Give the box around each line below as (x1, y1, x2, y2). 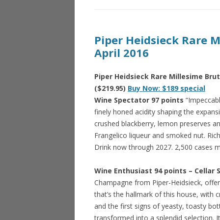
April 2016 (94, 45, 149, 60)
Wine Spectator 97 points (94, 95, 184, 105)
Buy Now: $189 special (128, 83, 205, 93)
